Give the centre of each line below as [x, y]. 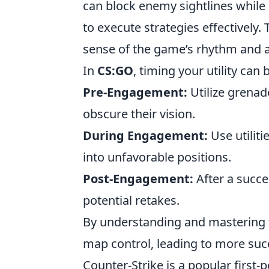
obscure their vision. [139, 114]
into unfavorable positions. [157, 157]
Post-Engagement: [138, 179]
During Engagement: [145, 135]
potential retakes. [131, 200]
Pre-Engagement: [135, 92]
